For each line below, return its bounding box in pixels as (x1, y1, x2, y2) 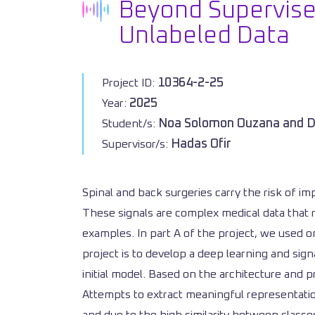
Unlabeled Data (119, 24, 290, 48)
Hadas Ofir (171, 138, 231, 150)
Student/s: (102, 118, 158, 129)
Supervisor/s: (102, 139, 171, 150)
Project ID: (102, 77, 157, 89)
